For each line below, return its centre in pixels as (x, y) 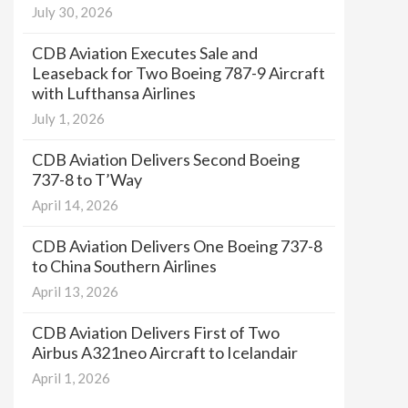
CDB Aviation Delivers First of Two (156, 332)
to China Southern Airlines (124, 265)
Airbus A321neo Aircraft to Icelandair (165, 352)
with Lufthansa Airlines (114, 92)
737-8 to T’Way (87, 179)
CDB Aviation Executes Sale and (145, 52)
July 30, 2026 (72, 11)
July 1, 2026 (68, 118)
